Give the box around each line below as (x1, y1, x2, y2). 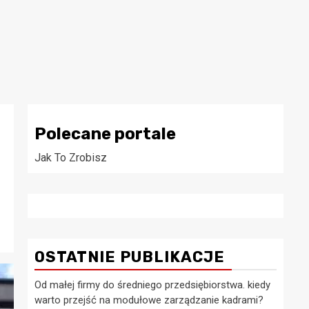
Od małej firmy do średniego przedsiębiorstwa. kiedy (34, 279, 270, 291)
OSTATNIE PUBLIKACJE (34, 248, 225, 266)
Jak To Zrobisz (34, 151, 107, 164)
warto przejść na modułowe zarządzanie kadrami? (34, 294, 263, 306)
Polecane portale (34, 124, 176, 143)
